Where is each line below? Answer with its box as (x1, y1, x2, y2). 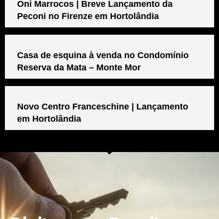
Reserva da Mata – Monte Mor (17, 62, 141, 72)
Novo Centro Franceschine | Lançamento (17, 101, 188, 111)
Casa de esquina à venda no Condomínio (17, 50, 189, 60)
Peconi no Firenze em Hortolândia (17, 11, 159, 21)
